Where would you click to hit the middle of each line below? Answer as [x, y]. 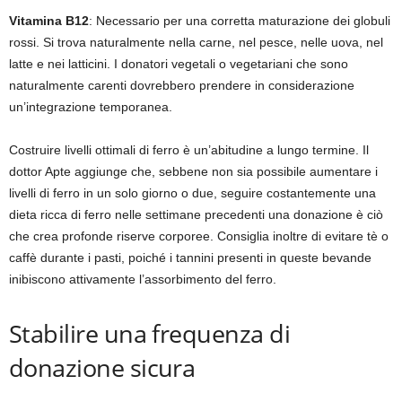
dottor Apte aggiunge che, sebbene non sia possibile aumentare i [193, 172]
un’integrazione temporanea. [91, 107]
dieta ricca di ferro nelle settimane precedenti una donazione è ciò [196, 215]
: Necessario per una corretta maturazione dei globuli [240, 21]
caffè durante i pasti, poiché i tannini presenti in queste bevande [190, 258]
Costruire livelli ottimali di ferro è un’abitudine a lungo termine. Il [189, 150]
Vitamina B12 [49, 21]
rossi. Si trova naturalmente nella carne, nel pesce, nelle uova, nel [196, 43]
